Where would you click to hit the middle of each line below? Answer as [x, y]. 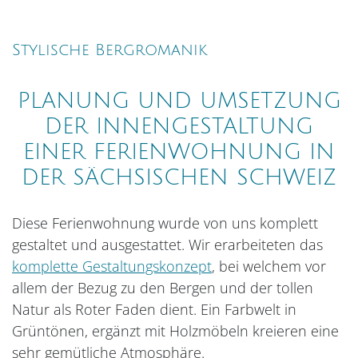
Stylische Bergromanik [109, 50]
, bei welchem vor [269, 267]
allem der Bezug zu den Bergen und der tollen [163, 288]
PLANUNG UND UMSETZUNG [179, 101]
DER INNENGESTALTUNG [179, 127]
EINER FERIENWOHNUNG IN [179, 153]
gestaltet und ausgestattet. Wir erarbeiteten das [167, 245]
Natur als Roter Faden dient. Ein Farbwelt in [154, 310]
